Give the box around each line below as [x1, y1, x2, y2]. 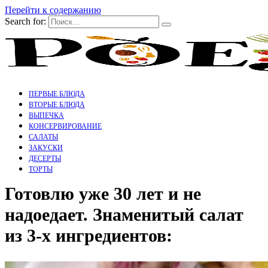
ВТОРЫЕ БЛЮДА [29, 100, 85, 109]
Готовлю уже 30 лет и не [5, 184, 201, 204]
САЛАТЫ [29, 133, 58, 141]
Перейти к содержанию [5, 5, 101, 15]
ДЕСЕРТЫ [29, 154, 61, 163]
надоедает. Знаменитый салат [5, 205, 243, 225]
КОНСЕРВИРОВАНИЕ [29, 122, 102, 130]
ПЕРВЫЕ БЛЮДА [29, 90, 85, 98]
